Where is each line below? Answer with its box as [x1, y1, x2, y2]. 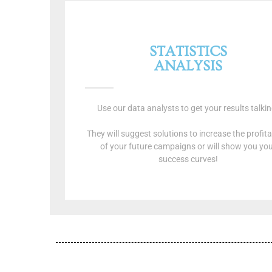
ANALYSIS [154, 58, 222, 75]
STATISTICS [149, 43, 227, 60]
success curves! [158, 154, 218, 165]
